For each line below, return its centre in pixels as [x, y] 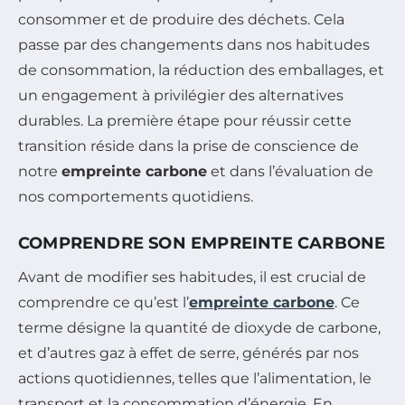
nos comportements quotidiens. [136, 196]
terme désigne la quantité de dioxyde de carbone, [199, 327]
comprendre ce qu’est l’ [104, 302]
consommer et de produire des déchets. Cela [181, 19]
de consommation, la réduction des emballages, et [201, 70]
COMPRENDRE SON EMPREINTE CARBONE [202, 243]
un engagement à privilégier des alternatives [181, 95]
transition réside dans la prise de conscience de [188, 146]
